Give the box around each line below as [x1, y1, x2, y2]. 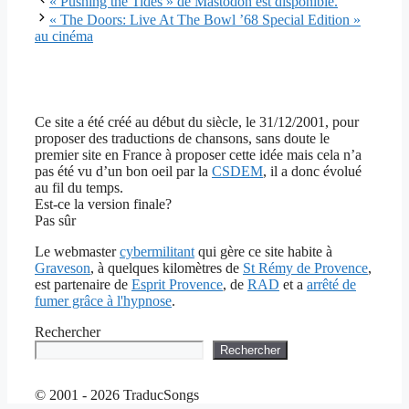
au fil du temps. [35, 180, 123, 196]
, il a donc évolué [263, 163, 362, 180]
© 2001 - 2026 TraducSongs [35, 387, 199, 404]
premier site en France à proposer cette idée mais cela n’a [35, 147, 362, 163]
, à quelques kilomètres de [90, 260, 243, 277]
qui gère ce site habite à [194, 244, 332, 260]
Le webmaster [35, 244, 120, 260]
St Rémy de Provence [243, 260, 368, 277]
